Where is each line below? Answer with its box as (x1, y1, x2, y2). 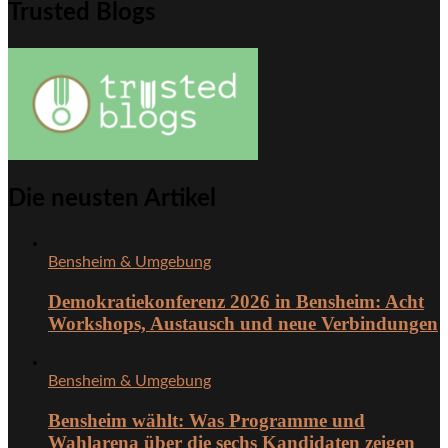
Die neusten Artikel (8, 186, 216, 211)
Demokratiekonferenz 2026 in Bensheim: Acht (48, 290, 424, 312)
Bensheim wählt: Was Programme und (48, 409, 365, 431)
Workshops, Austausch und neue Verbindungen (48, 312, 438, 334)
